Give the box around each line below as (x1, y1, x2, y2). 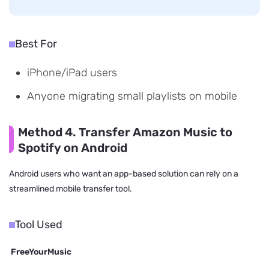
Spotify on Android (18, 141, 127, 156)
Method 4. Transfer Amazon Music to (18, 125, 232, 140)
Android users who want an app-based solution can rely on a (9, 169, 238, 180)
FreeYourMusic (9, 247, 71, 258)
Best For (15, 37, 57, 51)
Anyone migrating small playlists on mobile (27, 89, 237, 103)
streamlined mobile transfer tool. (9, 184, 132, 195)
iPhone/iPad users (27, 66, 117, 80)
